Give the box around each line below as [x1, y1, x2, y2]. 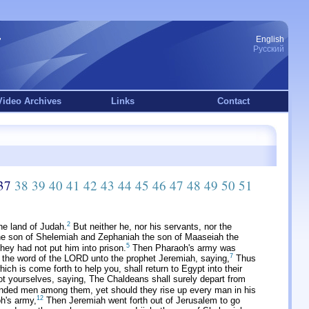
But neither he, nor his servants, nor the [70, 221, 232, 232]
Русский [253, 44, 284, 54]
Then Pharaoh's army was [130, 242, 236, 253]
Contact [217, 96, 250, 106]
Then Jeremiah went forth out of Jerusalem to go [43, 295, 240, 306]
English [256, 34, 284, 44]
